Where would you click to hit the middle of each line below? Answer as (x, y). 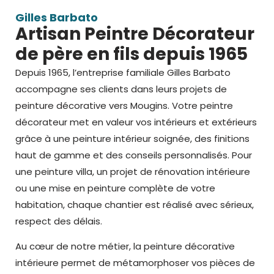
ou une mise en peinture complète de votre (115, 188)
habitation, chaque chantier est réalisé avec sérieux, (135, 204)
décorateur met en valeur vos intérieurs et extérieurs (136, 122)
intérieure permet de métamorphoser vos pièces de (135, 263)
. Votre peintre (200, 105)
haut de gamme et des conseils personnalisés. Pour (134, 155)
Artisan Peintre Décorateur (135, 34)
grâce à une (44, 138)
